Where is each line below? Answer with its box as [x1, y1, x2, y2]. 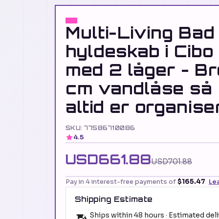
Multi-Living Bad [66, 23, 215, 43]
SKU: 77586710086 [66, 124, 135, 132]
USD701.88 [151, 157, 192, 167]
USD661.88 [66, 151, 151, 168]
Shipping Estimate [75, 195, 153, 204]
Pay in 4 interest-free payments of [66, 177, 177, 186]
